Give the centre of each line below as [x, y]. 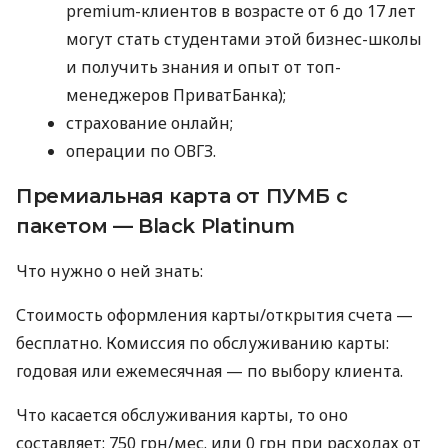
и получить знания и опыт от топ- [203, 67]
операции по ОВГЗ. [141, 151]
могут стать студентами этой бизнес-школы [244, 39]
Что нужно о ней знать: [109, 271]
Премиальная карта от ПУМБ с [182, 196]
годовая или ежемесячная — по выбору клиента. [209, 371]
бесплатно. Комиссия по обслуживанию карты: [202, 343]
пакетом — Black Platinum [155, 226]
